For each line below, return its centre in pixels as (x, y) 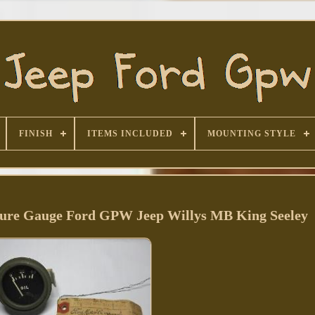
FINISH (36, 134)
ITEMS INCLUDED (130, 134)
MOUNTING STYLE (251, 134)
